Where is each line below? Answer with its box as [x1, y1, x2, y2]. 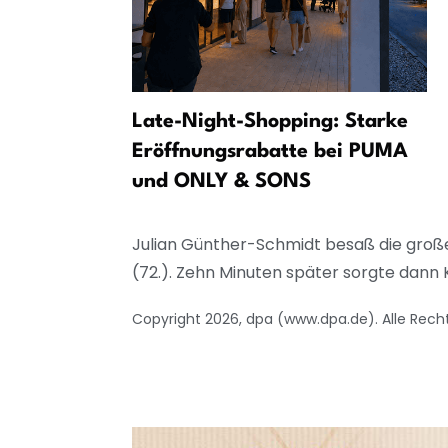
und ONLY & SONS [132, 172, 311, 193]
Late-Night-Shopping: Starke [132, 112, 408, 133]
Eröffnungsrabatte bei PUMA [132, 142, 408, 163]
